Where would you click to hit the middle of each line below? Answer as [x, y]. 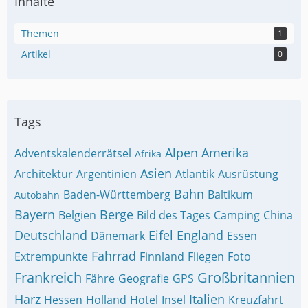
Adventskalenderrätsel [73, 153]
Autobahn [37, 195]
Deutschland [51, 235]
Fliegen [206, 256]
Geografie [144, 278]
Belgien [77, 215]
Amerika [225, 153]
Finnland [162, 256]
